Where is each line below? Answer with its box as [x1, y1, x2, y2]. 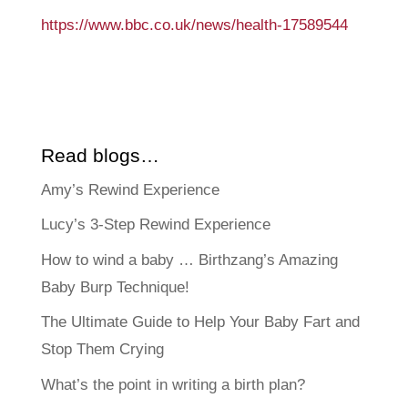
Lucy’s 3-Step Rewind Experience [40, 216, 270, 234]
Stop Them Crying [40, 341, 164, 359]
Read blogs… [40, 144, 159, 166]
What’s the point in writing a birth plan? [40, 375, 305, 393]
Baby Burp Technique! [40, 278, 189, 296]
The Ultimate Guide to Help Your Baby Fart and [40, 313, 360, 331]
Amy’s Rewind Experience [40, 180, 219, 199]
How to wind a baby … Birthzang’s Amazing [40, 250, 338, 269]
